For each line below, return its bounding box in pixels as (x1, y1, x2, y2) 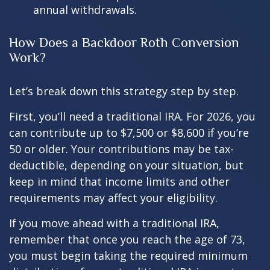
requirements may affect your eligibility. (9, 190, 218, 205)
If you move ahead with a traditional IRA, (9, 215, 219, 230)
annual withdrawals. (33, 2, 137, 17)
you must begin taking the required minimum (9, 248, 248, 263)
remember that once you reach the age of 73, (9, 231, 245, 246)
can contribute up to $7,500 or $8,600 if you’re (9, 125, 249, 140)
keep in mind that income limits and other (9, 174, 230, 189)
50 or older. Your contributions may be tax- (9, 141, 234, 156)
